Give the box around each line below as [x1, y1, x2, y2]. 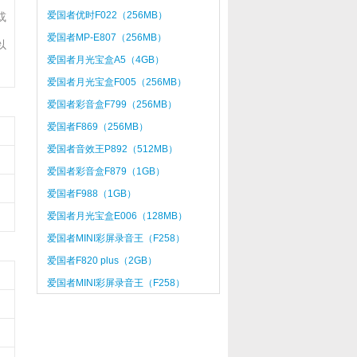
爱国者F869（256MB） [46, 121, 148, 132]
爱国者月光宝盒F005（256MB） [46, 76, 186, 88]
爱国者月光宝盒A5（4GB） [46, 54, 164, 65]
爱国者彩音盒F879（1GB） [46, 166, 165, 177]
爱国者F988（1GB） [46, 188, 136, 199]
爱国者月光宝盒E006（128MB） [46, 210, 187, 222]
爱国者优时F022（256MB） [46, 10, 167, 21]
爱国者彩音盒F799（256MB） [46, 99, 177, 110]
